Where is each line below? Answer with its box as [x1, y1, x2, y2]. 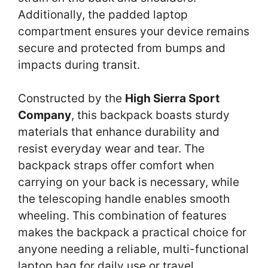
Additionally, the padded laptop [18, 7, 188, 22]
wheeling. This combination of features [18, 209, 227, 223]
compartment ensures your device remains [18, 24, 249, 38]
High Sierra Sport [125, 92, 220, 106]
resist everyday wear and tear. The [18, 142, 205, 156]
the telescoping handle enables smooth [18, 192, 230, 206]
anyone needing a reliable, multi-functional [18, 242, 249, 257]
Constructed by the [18, 92, 125, 106]
